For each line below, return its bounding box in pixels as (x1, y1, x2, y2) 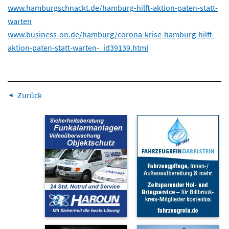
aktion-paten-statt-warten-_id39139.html (8, 42, 148, 53)
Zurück (17, 89, 42, 100)
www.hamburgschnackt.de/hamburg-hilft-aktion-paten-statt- (8, 2, 218, 13)
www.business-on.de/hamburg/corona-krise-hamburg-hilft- (8, 29, 215, 39)
